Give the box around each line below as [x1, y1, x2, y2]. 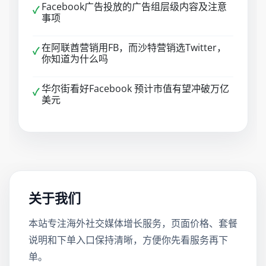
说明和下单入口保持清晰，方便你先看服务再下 [28, 233, 228, 246]
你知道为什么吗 [42, 52, 108, 65]
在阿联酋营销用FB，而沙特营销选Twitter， [42, 41, 226, 54]
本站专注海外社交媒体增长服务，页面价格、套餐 [28, 217, 237, 230]
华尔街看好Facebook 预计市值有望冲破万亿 [42, 82, 229, 95]
